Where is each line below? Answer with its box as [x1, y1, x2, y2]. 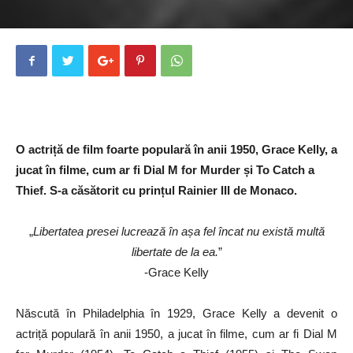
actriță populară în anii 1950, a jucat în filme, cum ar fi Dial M [16, 327, 337, 340]
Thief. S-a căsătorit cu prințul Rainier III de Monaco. [16, 184, 297, 197]
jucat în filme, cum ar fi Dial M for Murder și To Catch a [16, 163, 314, 176]
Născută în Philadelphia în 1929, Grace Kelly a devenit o [16, 307, 337, 320]
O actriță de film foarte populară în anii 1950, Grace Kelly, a [16, 143, 337, 156]
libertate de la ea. [131, 245, 218, 258]
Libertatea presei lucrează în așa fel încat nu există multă [32, 225, 325, 238]
